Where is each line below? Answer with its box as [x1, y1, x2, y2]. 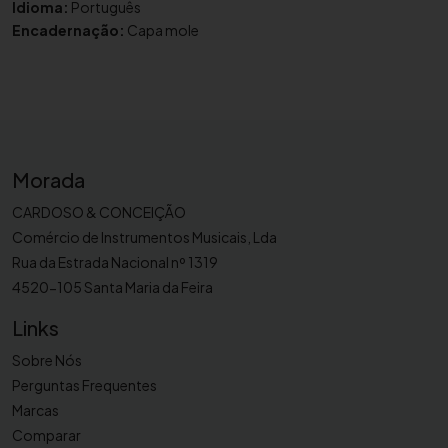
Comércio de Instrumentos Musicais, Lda [12, 228, 277, 247]
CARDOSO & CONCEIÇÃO [12, 203, 186, 222]
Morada [12, 167, 85, 193]
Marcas [12, 401, 59, 420]
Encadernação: [12, 21, 125, 40]
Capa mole [125, 21, 199, 40]
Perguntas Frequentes [12, 376, 157, 395]
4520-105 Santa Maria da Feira [12, 278, 213, 297]
